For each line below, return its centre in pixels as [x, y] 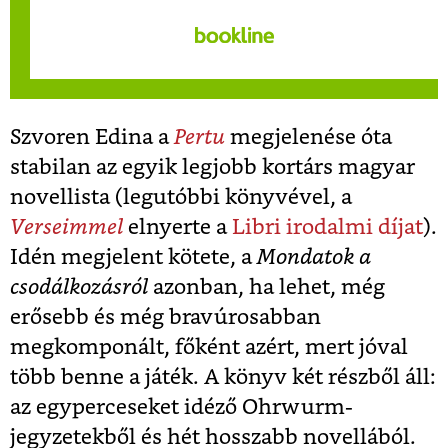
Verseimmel [66, 228]
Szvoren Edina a [92, 138]
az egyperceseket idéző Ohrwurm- [181, 408]
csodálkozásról [79, 288]
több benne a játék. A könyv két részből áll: [223, 378]
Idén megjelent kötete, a [133, 258]
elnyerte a [177, 228]
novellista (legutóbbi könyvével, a [181, 198]
